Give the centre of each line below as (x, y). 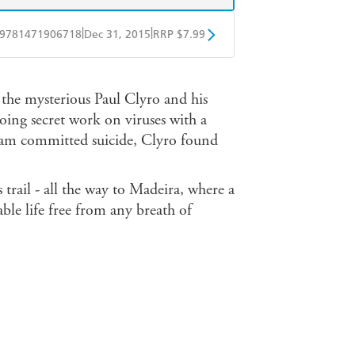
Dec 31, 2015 (117, 35)
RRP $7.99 (179, 35)
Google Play (152, 74)
